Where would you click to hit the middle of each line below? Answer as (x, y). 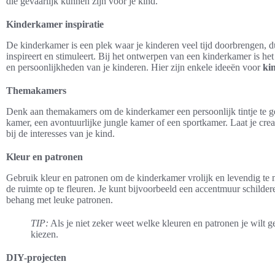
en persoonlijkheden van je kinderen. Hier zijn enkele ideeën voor (134, 67)
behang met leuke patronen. (60, 199)
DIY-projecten (36, 257)
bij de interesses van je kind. (60, 133)
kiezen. (45, 234)
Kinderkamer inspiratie (55, 24)
